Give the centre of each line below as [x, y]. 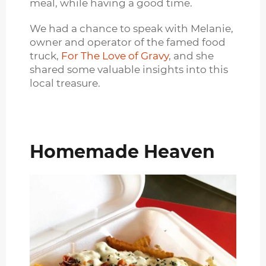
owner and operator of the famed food [128, 42]
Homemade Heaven [122, 152]
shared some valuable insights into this [129, 70]
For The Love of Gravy [115, 56]
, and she [191, 56]
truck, [45, 56]
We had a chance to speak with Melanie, [132, 29]
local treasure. [65, 83]
